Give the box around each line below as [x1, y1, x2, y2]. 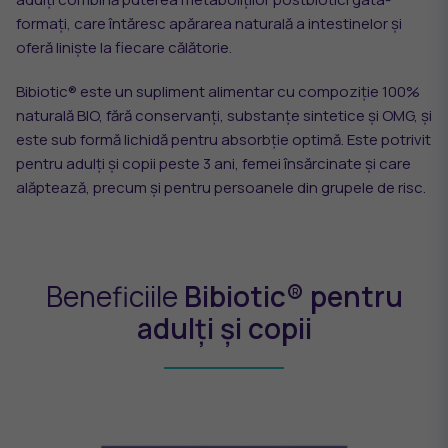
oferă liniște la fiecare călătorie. [16, 37, 232, 59]
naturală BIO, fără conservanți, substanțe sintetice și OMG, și [16, 105, 432, 127]
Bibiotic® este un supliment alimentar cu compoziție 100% [16, 81, 420, 103]
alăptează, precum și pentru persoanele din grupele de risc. [16, 177, 426, 199]
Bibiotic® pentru [183, 277, 403, 316]
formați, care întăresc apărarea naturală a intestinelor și [16, 13, 402, 35]
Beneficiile [45, 277, 184, 316]
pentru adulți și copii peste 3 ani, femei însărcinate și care [16, 153, 411, 175]
